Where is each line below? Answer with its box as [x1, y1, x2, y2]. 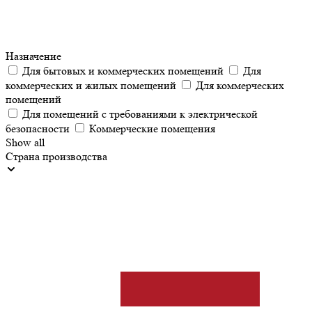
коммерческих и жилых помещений [6, 79, 176, 92]
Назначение [6, 49, 61, 63]
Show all [6, 136, 45, 149]
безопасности [6, 122, 70, 135]
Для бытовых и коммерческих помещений [22, 64, 224, 77]
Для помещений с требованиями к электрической [22, 107, 258, 120]
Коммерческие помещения [89, 122, 215, 135]
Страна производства [6, 150, 107, 163]
